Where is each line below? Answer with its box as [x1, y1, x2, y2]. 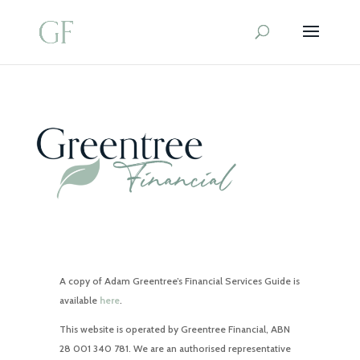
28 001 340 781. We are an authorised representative [59, 342, 291, 354]
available [59, 293, 100, 306]
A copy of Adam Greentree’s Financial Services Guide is [59, 274, 300, 287]
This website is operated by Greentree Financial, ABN [59, 322, 290, 335]
